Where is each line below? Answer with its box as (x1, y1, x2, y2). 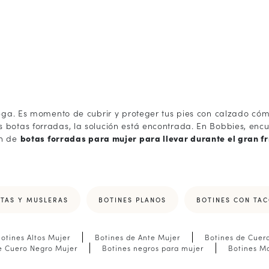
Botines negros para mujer (101, 242, 204, 253)
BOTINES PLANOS (98, 195, 166, 204)
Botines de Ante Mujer (94, 231, 180, 242)
